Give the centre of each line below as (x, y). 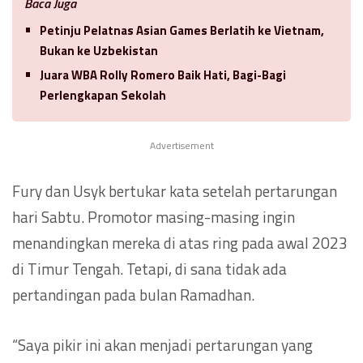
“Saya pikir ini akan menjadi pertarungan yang (162, 344)
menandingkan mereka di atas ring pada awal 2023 (180, 242)
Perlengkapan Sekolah (103, 95)
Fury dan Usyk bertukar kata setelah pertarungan (175, 190)
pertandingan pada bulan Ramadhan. (133, 294)
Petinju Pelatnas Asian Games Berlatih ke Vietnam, (182, 30)
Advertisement (181, 145)
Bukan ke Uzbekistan (99, 50)
